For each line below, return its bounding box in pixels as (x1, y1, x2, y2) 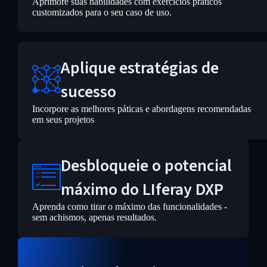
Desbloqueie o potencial (60, 154, 232, 178)
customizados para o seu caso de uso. (32, 7, 172, 17)
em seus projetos (32, 114, 94, 125)
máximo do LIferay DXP (60, 178, 223, 201)
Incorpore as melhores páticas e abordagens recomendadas (32, 104, 251, 114)
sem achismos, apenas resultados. (32, 212, 157, 222)
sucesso (60, 80, 116, 104)
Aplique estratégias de (60, 56, 219, 80)
